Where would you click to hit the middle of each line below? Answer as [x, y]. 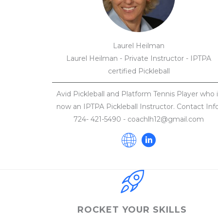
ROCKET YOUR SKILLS [132, 210]
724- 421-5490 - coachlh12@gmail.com [139, 119]
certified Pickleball [139, 71]
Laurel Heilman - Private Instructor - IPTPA [139, 58]
